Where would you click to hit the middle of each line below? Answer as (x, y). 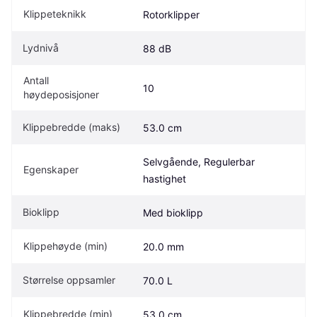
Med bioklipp (173, 212)
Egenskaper (51, 169)
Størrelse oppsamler (70, 279)
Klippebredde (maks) (71, 127)
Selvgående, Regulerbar (199, 161)
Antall (36, 80)
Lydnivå (41, 47)
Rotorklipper (171, 14)
